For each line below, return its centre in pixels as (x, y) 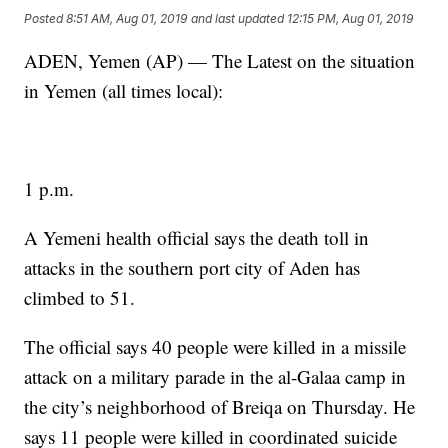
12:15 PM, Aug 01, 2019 (350, 19)
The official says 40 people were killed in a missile (215, 346)
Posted (45, 19)
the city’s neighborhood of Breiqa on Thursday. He (220, 406)
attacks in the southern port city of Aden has (192, 267)
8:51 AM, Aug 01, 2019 (127, 19)
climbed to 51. (80, 297)
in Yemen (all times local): (124, 90)
